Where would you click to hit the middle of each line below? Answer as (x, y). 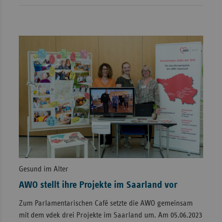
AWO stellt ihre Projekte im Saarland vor (98, 185)
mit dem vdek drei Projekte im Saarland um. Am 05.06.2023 (110, 215)
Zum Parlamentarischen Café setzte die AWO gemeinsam (106, 203)
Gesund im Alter (43, 169)
